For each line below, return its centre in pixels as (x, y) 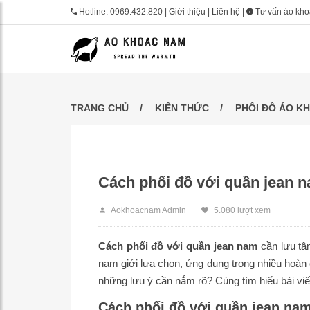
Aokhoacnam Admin (148, 210)
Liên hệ (226, 12)
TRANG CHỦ (100, 108)
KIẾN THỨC (182, 108)
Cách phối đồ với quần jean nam (178, 246)
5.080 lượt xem (242, 210)
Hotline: (93, 12)
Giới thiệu (187, 12)
